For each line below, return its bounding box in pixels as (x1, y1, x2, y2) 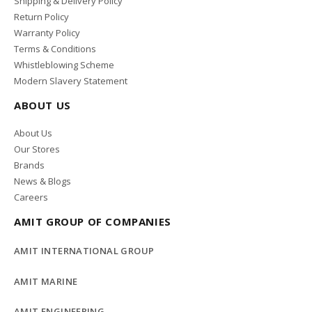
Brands (14, 159, 45, 172)
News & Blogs (14, 175, 71, 188)
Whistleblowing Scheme (14, 58, 114, 72)
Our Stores (14, 143, 60, 156)
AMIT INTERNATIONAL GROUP (14, 244, 155, 258)
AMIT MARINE (14, 274, 78, 288)
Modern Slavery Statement (14, 75, 127, 88)
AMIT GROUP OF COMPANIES (14, 214, 171, 229)
